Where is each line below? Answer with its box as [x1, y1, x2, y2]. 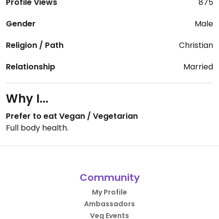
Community [79, 171, 140, 184]
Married [183, 61, 213, 72]
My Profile [92, 187, 127, 197]
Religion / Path [6, 40, 64, 51]
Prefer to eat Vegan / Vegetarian [6, 110, 138, 122]
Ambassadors [84, 199, 135, 209]
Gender [6, 18, 36, 29]
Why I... [6, 90, 48, 107]
